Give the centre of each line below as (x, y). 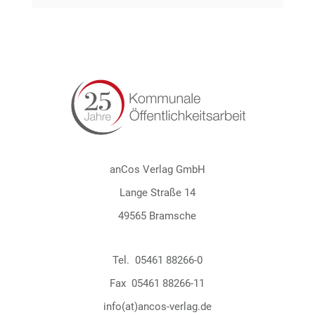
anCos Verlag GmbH (157, 170)
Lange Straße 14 (157, 193)
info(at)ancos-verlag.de (157, 307)
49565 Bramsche (157, 216)
